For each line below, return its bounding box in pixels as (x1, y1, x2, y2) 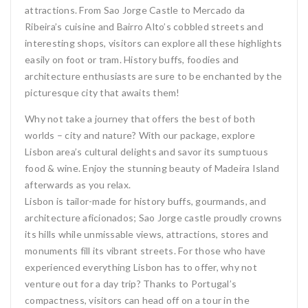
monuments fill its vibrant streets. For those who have (25, 245, 266, 256)
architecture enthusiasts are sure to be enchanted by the (25, 70, 282, 82)
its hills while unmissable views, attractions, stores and (25, 228, 269, 240)
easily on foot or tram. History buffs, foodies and (25, 54, 239, 65)
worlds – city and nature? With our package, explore (25, 129, 255, 141)
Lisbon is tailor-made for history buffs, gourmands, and (25, 195, 266, 207)
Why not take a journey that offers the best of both (25, 113, 255, 124)
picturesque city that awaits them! (25, 87, 180, 98)
